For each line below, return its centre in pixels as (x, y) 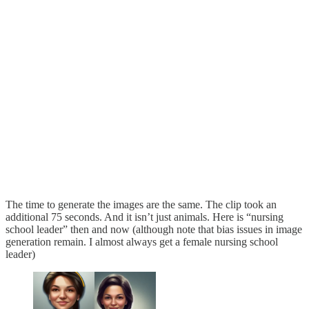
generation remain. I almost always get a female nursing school (142, 242)
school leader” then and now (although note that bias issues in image (154, 230)
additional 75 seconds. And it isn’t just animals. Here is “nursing (144, 217)
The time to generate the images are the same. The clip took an (141, 205)
